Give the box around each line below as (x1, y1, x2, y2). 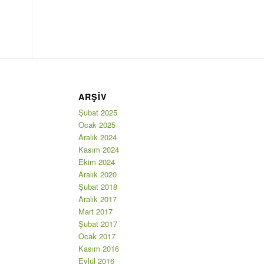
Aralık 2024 (78, 131, 117, 143)
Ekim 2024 (78, 156, 115, 167)
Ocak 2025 (78, 118, 115, 130)
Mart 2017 (78, 205, 113, 217)
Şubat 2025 (78, 106, 117, 118)
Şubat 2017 (78, 217, 117, 229)
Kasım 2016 (78, 242, 119, 254)
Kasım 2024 (78, 143, 119, 155)
